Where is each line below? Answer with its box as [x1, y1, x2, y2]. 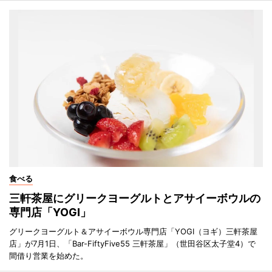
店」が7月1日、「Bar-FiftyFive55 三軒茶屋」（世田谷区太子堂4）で [9, 238, 256, 248]
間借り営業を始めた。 [9, 250, 88, 260]
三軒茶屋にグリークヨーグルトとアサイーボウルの [9, 191, 260, 205]
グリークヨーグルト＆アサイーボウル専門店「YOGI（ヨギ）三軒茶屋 [9, 226, 257, 236]
